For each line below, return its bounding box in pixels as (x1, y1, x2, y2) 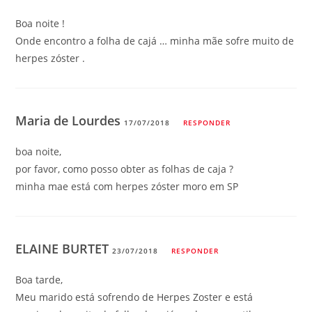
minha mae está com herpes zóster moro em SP (15, 179, 239, 193)
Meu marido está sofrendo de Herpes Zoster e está (15, 290, 253, 304)
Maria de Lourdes (15, 111, 125, 129)
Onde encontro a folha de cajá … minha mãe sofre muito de (15, 33, 295, 47)
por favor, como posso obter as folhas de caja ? (15, 162, 234, 175)
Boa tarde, (15, 272, 63, 286)
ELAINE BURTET (15, 240, 113, 257)
